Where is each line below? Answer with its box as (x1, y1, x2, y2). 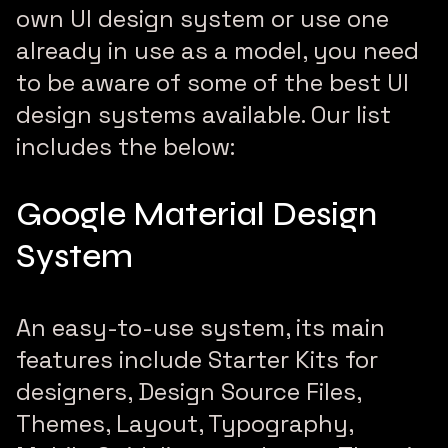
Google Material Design (16, 194, 377, 235)
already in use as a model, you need (16, 35, 419, 67)
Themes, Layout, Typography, (16, 408, 353, 440)
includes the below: (16, 131, 235, 163)
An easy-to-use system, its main (16, 312, 385, 344)
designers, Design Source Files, (16, 376, 361, 408)
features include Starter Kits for (16, 344, 378, 376)
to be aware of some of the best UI (16, 67, 409, 99)
